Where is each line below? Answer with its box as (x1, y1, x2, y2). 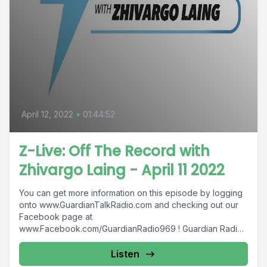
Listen (111, 248, 139, 260)
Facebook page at (19, 212, 92, 222)
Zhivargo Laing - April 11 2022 (19, 160, 225, 180)
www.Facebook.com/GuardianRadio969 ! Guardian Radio (19, 223, 182, 234)
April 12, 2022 (21, 109, 73, 119)
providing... (19, 235, 62, 246)
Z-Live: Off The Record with (19, 141, 210, 161)
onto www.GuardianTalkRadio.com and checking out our (19, 200, 238, 210)
